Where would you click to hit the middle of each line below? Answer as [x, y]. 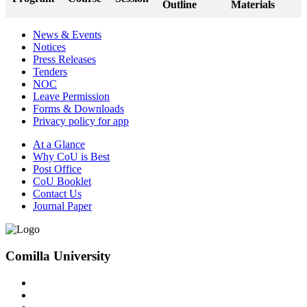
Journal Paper [62, 206]
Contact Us [57, 194]
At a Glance [59, 145]
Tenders [50, 72]
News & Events [67, 35]
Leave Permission [71, 97]
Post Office [57, 169]
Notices [49, 47]
